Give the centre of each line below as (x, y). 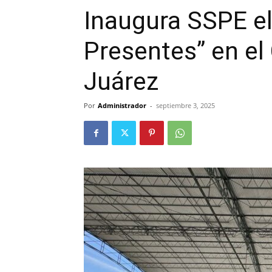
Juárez (121, 82)
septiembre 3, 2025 (185, 106)
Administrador (122, 106)
